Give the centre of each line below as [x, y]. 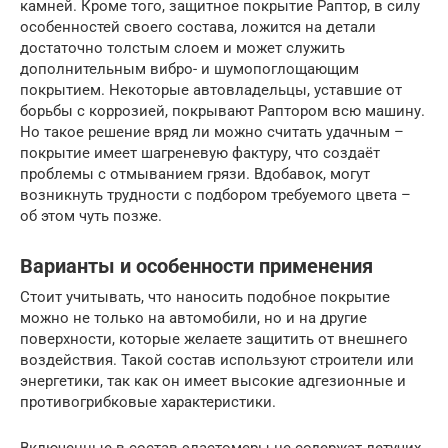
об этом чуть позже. [91, 215]
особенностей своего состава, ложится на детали [198, 26]
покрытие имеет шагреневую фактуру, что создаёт [200, 152]
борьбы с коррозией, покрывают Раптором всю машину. [222, 110]
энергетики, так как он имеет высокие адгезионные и [213, 380]
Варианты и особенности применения [196, 266]
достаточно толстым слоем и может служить [182, 47]
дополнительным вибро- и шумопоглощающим [189, 68]
